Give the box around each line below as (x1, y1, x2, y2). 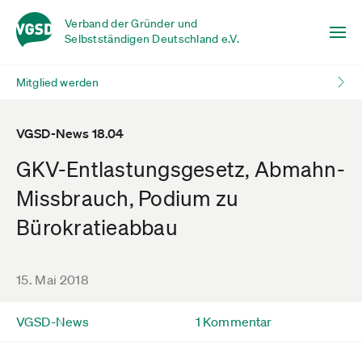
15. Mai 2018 (16, 271, 89, 288)
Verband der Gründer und (65, 16, 198, 31)
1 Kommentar (195, 314, 272, 330)
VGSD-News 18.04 (16, 125, 124, 141)
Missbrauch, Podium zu (16, 186, 239, 210)
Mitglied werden (16, 75, 99, 90)
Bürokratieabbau (16, 215, 178, 239)
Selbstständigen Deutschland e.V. (65, 32, 239, 46)
